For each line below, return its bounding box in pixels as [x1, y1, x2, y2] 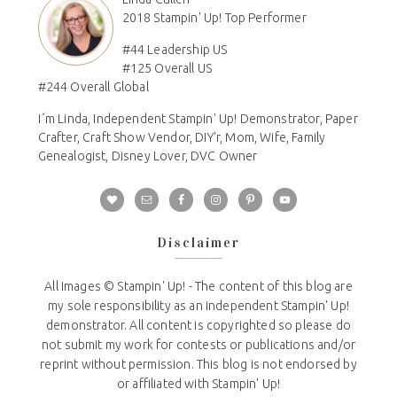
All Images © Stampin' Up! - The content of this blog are [44, 279, 353, 294]
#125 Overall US [121, 61, 213, 76]
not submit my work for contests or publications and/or [41, 338, 356, 353]
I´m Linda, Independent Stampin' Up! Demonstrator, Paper [37, 112, 358, 127]
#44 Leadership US [121, 43, 228, 58]
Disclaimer [157, 234, 240, 252]
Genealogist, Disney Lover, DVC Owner [37, 149, 258, 164]
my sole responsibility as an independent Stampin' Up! [48, 299, 349, 314]
